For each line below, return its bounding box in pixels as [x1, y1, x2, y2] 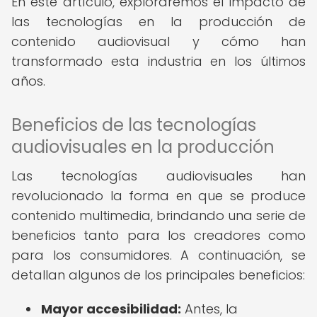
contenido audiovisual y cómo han [11, 33, 306, 50]
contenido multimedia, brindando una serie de [11, 207, 306, 224]
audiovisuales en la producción [11, 135, 275, 158]
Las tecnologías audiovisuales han [11, 167, 306, 185]
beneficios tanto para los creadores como [11, 226, 306, 244]
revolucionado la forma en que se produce [11, 187, 306, 204]
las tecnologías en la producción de [11, 13, 306, 30]
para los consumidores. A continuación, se [11, 246, 306, 264]
